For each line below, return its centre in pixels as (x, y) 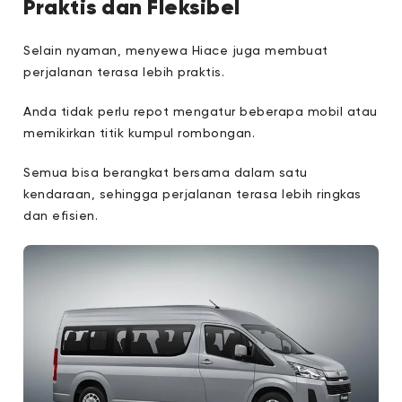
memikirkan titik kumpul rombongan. (140, 133)
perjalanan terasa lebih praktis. (124, 72)
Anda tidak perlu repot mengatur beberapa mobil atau (201, 112)
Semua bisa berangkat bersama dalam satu (166, 173)
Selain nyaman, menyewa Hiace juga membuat (176, 51)
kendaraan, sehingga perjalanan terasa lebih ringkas (192, 194)
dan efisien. (61, 216)
